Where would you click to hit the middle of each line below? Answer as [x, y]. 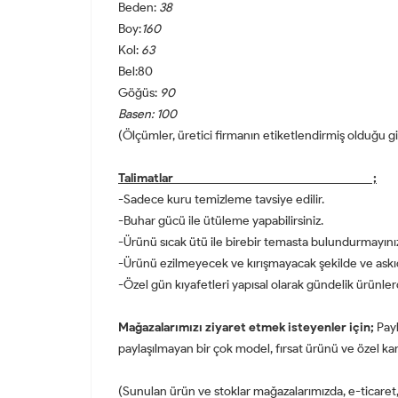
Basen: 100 [147, 114]
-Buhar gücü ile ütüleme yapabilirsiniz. [221, 220]
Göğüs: [138, 92]
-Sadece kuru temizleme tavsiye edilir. [221, 199]
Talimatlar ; [247, 178]
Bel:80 [135, 71]
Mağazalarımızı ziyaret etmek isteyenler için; [246, 327]
